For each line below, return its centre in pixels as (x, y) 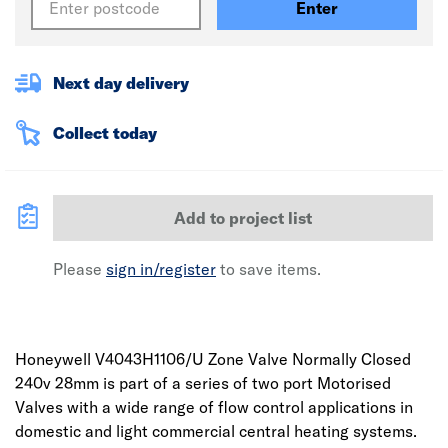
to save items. (268, 269)
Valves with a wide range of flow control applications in (214, 407)
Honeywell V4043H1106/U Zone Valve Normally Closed (213, 359)
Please (79, 269)
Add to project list (243, 218)
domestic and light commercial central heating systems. (216, 431)
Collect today (105, 133)
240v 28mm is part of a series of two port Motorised (203, 383)
